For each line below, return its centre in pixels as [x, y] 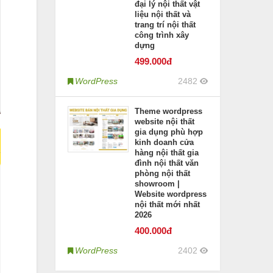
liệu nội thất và [163, 14]
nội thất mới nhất [167, 204]
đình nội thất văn [167, 163]
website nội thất [165, 122]
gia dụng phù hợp [169, 132]
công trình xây [162, 35]
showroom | [157, 184]
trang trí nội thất [165, 25]
